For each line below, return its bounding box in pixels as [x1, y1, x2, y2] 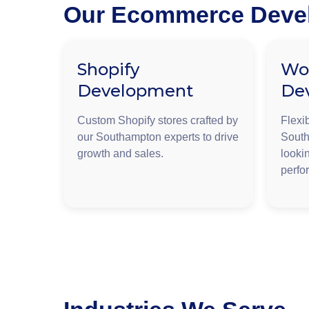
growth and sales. [77, 148, 163, 160]
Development [77, 81, 193, 101]
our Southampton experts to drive [77, 131, 239, 143]
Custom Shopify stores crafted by [77, 114, 238, 127]
